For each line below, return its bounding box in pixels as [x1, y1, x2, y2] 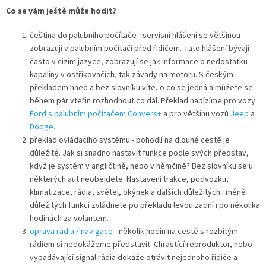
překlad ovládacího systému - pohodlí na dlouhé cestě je [30, 134, 230, 147]
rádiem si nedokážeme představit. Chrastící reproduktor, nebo [30, 239, 252, 251]
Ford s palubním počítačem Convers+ [30, 108, 161, 121]
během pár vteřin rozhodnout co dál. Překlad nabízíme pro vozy [30, 95, 255, 107]
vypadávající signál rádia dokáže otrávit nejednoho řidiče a [30, 252, 237, 264]
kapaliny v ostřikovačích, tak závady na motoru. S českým [30, 69, 233, 81]
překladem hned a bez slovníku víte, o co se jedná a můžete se [30, 82, 253, 94]
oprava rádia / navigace [30, 226, 113, 238]
